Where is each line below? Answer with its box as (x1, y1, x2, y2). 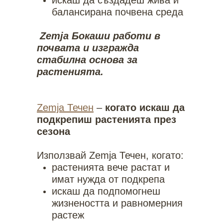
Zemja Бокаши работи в (40, 30, 160, 41)
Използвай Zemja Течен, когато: (37, 150, 184, 161)
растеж (52, 210, 84, 221)
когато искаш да (105, 102, 185, 113)
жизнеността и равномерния (52, 198, 183, 209)
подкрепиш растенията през (37, 114, 176, 125)
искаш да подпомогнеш (52, 186, 160, 197)
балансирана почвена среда (52, 6, 183, 17)
